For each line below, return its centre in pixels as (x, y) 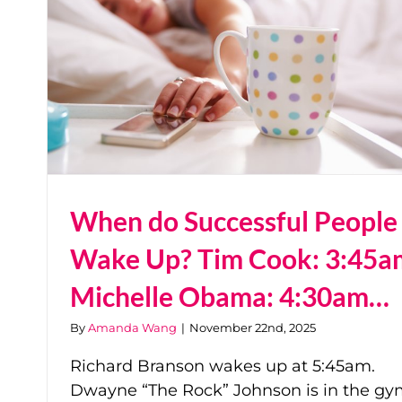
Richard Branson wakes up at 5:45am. (223, 367)
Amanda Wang (132, 328)
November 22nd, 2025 (253, 328)
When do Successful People (234, 221)
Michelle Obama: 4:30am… (230, 297)
